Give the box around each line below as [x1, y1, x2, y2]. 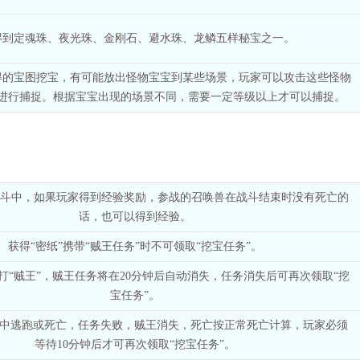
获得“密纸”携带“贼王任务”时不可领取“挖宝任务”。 [8, 239, 262, 252]
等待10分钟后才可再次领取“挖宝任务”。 [35, 337, 235, 350]
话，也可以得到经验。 [79, 210, 191, 223]
